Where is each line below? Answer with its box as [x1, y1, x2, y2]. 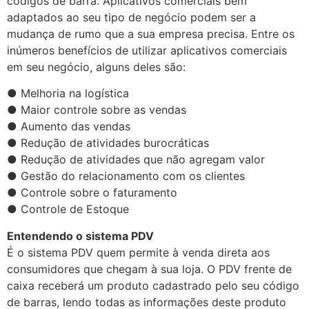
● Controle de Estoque [7, 202, 129, 217]
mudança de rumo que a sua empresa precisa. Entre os [7, 26, 295, 41]
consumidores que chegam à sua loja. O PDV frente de [7, 261, 292, 276]
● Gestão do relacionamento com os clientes [7, 169, 245, 183]
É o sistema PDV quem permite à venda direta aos [7, 245, 270, 259]
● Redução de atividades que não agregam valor [7, 152, 265, 167]
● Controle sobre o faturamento [7, 186, 177, 200]
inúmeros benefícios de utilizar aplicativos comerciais [7, 43, 287, 57]
